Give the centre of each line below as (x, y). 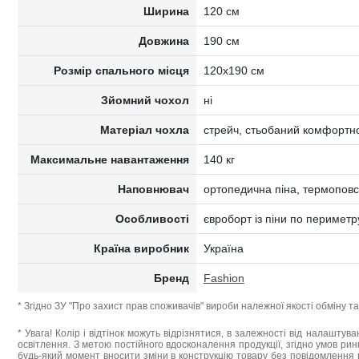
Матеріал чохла (145, 130)
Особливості (153, 219)
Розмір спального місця (122, 71)
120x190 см (234, 71)
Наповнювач (154, 189)
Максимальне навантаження (110, 159)
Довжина (164, 41)
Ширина (167, 11)
